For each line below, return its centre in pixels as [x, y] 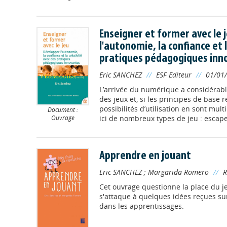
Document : [63, 109]
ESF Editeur [174, 75]
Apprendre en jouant [145, 156]
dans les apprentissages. [141, 206]
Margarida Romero [178, 172]
